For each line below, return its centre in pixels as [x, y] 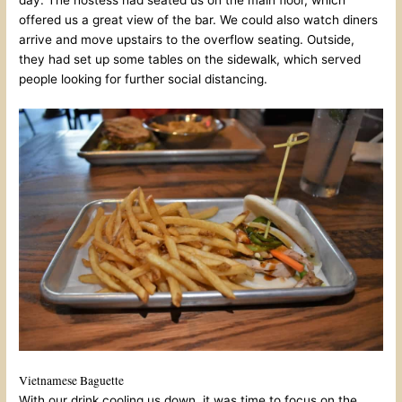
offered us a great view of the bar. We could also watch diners [199, 19]
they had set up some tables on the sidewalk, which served [190, 59]
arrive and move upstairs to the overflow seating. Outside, [187, 39]
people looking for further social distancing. [144, 79]
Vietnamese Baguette [72, 381]
